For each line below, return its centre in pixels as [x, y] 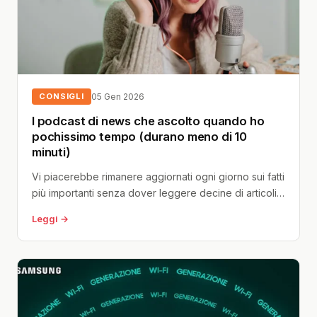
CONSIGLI [62, 96]
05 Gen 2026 [118, 96]
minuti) [51, 152]
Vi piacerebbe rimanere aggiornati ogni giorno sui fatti [158, 176]
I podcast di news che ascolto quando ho [148, 121]
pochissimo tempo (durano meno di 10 [140, 136]
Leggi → [50, 219]
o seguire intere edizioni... [92, 209]
